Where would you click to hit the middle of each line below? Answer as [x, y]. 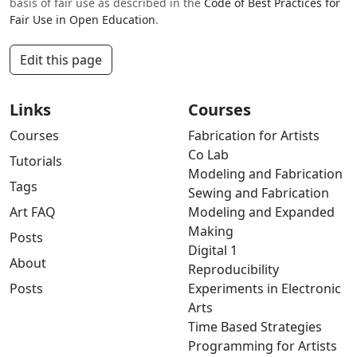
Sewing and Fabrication [259, 193]
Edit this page [61, 60]
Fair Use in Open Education [82, 20]
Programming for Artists [263, 346]
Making [211, 231]
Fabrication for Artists [254, 136]
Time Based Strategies [255, 327]
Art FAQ [33, 212]
